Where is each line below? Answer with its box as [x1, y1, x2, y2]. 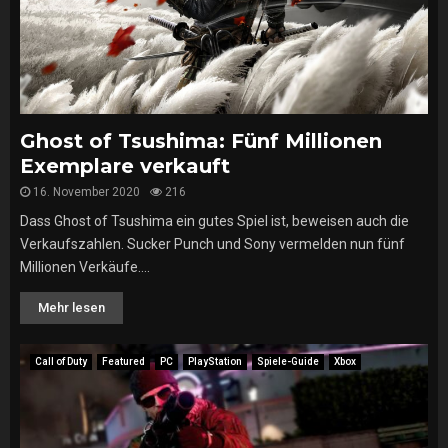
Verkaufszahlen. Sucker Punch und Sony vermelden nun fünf [20, 236, 405, 252]
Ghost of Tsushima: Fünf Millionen [20, 129, 382, 153]
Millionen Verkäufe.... [20, 259, 150, 275]
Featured [102, 356, 145, 367]
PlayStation [188, 356, 242, 367]
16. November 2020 [33, 185, 140, 199]
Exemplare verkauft [20, 154, 230, 178]
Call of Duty [35, 356, 87, 367]
